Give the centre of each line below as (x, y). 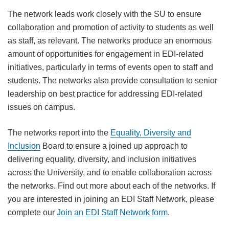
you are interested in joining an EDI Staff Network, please (111, 199)
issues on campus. (41, 107)
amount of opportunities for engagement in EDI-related (105, 54)
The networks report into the (59, 133)
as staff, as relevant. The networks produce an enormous (109, 41)
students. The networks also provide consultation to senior (112, 81)
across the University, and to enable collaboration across (109, 173)
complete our (32, 212)
